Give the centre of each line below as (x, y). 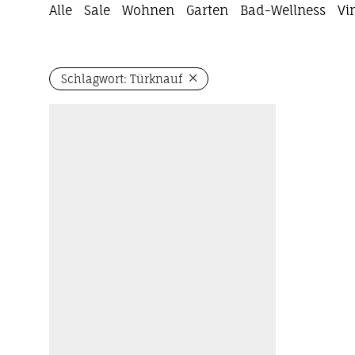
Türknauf (156, 78)
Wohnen (148, 10)
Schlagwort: (95, 78)
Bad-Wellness (283, 10)
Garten (207, 10)
